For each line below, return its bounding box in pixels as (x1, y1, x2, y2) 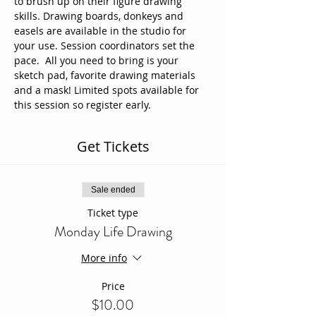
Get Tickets (76, 137, 150, 156)
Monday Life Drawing (54, 221, 172, 242)
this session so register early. (14, 98, 154, 111)
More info (81, 251, 127, 265)
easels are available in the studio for (14, 24, 189, 37)
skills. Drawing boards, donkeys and (14, 9, 186, 23)
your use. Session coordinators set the (14, 39, 197, 52)
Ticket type (87, 206, 138, 219)
